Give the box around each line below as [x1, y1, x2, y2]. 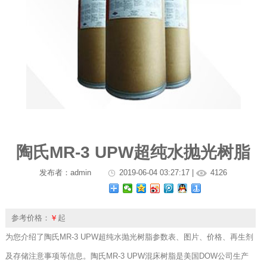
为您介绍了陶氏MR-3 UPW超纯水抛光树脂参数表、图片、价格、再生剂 [5, 232, 253, 241]
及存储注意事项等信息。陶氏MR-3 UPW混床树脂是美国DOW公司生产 [5, 251, 249, 260]
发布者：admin [39, 167, 92, 177]
